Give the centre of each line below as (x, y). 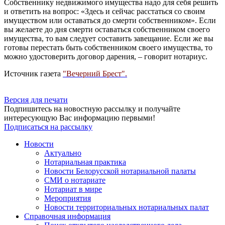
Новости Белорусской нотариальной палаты (120, 171)
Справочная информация (67, 216)
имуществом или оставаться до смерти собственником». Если (110, 20)
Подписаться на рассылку (48, 127)
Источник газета (33, 73)
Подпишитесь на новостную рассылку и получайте (92, 108)
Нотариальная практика (85, 162)
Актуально (63, 153)
